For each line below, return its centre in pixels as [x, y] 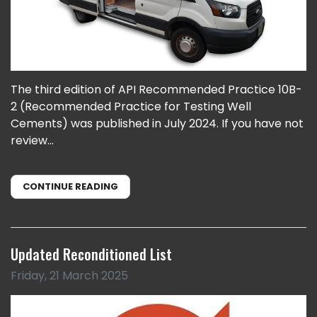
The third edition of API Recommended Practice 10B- [156, 90]
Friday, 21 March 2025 [69, 276]
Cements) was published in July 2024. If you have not [157, 123]
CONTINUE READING [70, 186]
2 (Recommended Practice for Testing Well [131, 106]
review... [32, 140]
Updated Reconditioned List [91, 254]
